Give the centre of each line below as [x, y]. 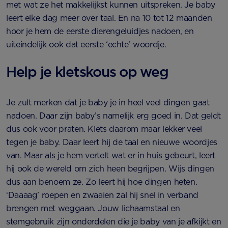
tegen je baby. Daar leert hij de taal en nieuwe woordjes [112, 142]
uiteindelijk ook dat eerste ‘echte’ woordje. [86, 45]
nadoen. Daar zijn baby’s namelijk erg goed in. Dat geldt [113, 116]
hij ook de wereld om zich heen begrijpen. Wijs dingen [110, 169]
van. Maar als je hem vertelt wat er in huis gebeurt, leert [111, 155]
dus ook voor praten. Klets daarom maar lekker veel [104, 129]
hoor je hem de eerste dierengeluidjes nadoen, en [100, 31]
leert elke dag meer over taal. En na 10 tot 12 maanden [109, 18]
